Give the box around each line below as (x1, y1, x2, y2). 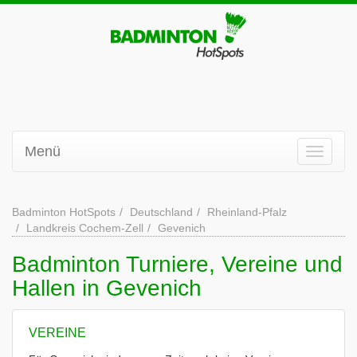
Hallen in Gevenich (12, 276, 202, 300)
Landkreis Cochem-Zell (26, 222, 143, 234)
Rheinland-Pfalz (207, 206, 287, 218)
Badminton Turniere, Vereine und (12, 252, 343, 277)
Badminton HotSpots (12, 206, 116, 218)
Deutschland (130, 206, 193, 218)
